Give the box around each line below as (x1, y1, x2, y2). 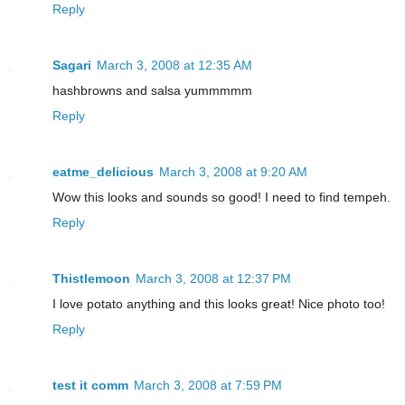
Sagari (52, 58, 91, 73)
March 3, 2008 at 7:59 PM (134, 378, 282, 393)
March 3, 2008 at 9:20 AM (159, 165, 307, 180)
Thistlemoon (52, 271, 130, 287)
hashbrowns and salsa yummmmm (52, 83, 252, 99)
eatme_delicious (52, 165, 154, 180)
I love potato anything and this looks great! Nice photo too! (52, 297, 385, 312)
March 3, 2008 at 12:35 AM (97, 58, 252, 73)
